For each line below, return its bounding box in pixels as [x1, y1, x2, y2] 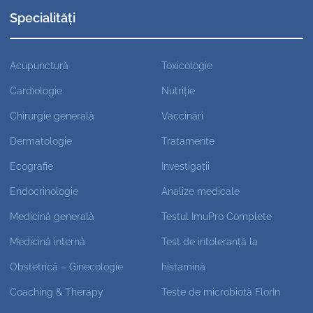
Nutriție [161, 84, 195, 96]
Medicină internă [10, 235, 86, 247]
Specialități [10, 10, 76, 25]
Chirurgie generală [10, 109, 95, 122]
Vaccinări [161, 109, 203, 122]
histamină [161, 260, 205, 272]
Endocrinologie [10, 184, 79, 197]
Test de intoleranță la [161, 235, 258, 247]
